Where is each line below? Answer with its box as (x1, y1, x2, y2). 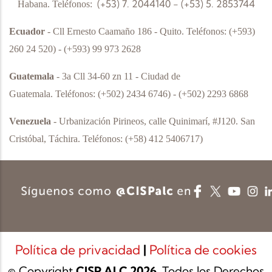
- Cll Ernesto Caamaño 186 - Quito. (45, 26, 186, 36)
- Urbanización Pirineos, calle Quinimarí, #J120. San (51, 116, 255, 126)
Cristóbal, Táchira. (9, 134, 83, 144)
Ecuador (9, 26, 45, 36)
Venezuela (9, 116, 51, 126)
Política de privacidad (15, 242, 143, 257)
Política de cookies (149, 242, 257, 257)
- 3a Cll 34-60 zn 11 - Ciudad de (54, 71, 180, 81)
